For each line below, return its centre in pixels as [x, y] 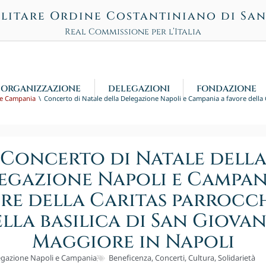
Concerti [170, 258]
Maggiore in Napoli [133, 242]
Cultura [201, 258]
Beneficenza [130, 258]
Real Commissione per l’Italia [133, 32]
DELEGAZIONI [139, 88]
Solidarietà [236, 258]
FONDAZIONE [226, 88]
